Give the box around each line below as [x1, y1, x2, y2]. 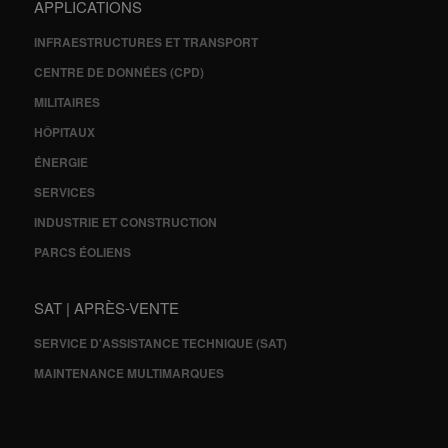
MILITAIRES [33, 93, 100, 112]
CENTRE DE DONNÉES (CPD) [33, 63, 204, 82]
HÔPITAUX [33, 123, 95, 142]
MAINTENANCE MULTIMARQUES [33, 364, 224, 383]
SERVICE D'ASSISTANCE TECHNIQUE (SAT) [33, 334, 287, 353]
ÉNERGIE [33, 153, 88, 172]
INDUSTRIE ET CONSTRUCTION [33, 213, 217, 232]
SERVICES [33, 183, 95, 202]
